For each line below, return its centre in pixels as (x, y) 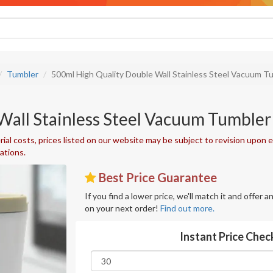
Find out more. (187, 208)
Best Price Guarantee (157, 177)
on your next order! (122, 208)
